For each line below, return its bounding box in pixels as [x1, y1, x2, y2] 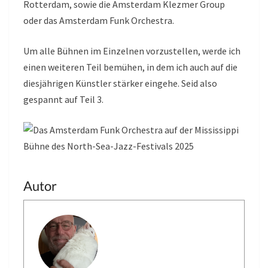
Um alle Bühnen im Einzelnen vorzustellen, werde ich [23, 44, 240, 57]
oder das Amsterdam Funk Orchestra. [23, 14, 174, 26]
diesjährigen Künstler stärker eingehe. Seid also [23, 77, 217, 89]
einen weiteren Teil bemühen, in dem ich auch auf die [23, 60, 237, 73]
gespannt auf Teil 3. [23, 93, 103, 105]
